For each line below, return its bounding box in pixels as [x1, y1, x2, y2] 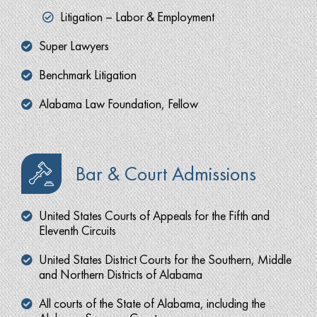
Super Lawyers [39, 37, 109, 54]
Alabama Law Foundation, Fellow [39, 95, 198, 112]
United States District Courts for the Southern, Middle [39, 250, 292, 267]
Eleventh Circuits [39, 221, 116, 238]
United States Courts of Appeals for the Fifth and [39, 207, 270, 224]
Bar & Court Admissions [76, 161, 256, 186]
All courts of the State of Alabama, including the [39, 294, 265, 311]
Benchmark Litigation [39, 66, 137, 83]
